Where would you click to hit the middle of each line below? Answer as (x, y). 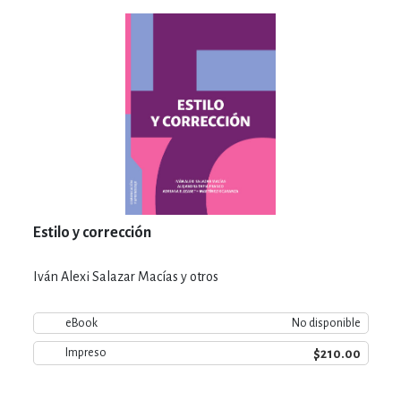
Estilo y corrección (92, 232)
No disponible (326, 323)
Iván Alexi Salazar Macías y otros (125, 276)
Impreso (85, 353)
